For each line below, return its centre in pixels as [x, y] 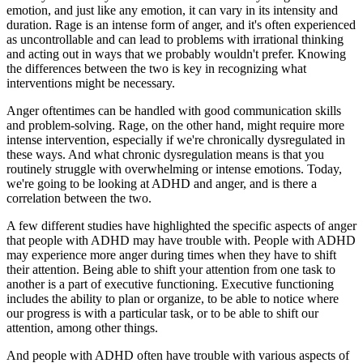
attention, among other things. [84, 328]
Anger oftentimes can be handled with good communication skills [174, 111]
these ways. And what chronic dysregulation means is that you [165, 155]
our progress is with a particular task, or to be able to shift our [162, 314]
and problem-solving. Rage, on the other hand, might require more [175, 126]
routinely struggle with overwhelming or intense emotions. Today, [174, 169]
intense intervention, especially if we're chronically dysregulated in [176, 140]
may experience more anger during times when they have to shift [171, 255]
